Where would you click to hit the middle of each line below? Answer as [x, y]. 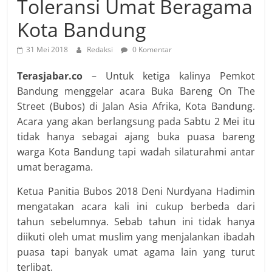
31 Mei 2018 [47, 49]
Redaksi [101, 49]
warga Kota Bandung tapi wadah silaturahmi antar [136, 152]
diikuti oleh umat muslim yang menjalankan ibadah [136, 237]
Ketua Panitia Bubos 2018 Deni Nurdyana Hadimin [136, 191]
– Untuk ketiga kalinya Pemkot [169, 76]
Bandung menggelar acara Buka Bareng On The [136, 91]
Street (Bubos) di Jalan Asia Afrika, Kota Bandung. [136, 106]
